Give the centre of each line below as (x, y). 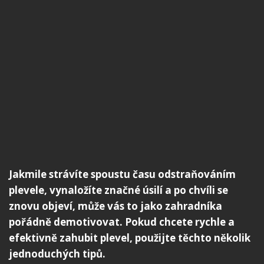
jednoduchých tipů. (57, 253)
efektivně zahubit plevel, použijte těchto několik (130, 237)
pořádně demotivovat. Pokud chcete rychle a (122, 222)
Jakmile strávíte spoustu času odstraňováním (122, 174)
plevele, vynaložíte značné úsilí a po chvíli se (118, 190)
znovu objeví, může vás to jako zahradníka (115, 206)
